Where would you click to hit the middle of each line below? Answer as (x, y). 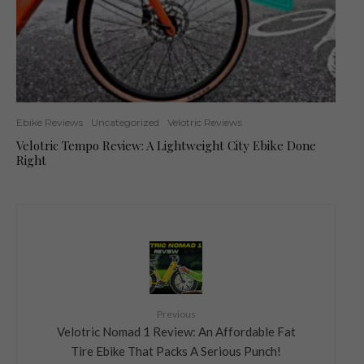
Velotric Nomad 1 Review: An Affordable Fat (176, 331)
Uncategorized (125, 122)
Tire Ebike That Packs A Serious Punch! (176, 351)
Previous (176, 314)
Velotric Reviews (205, 122)
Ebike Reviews (50, 122)
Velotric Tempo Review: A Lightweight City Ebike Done (166, 145)
